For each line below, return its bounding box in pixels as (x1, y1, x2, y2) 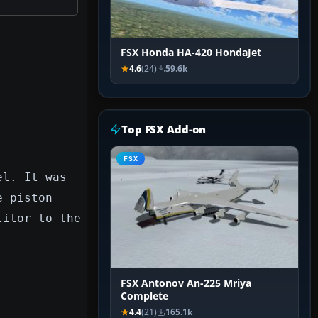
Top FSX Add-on (121, 122, 207, 137)
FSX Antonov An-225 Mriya (121, 277, 251, 290)
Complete (121, 290, 168, 303)
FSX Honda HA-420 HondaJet (121, 46, 261, 60)
